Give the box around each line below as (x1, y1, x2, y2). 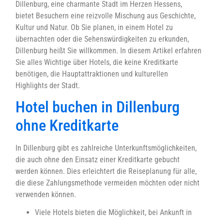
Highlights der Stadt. (15, 80, 80, 90)
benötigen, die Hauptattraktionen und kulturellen (15, 69, 168, 78)
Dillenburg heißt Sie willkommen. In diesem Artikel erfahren (15, 46, 201, 55)
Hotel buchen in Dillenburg (15, 97, 180, 116)
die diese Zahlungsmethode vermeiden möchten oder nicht (15, 178, 200, 187)
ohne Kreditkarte (15, 116, 119, 135)
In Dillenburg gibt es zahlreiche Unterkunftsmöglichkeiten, (15, 143, 197, 153)
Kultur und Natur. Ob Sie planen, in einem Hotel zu (15, 22, 173, 32)
